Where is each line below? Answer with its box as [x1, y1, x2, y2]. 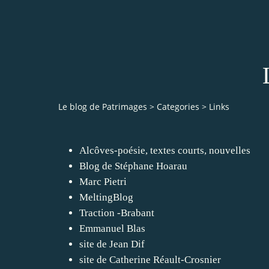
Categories [157, 101, 199, 113]
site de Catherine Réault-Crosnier [79, 253, 221, 265]
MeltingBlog [79, 191, 133, 203]
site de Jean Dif [79, 238, 145, 250]
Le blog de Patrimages [58, 101, 147, 113]
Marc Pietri [79, 175, 127, 187]
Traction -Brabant [79, 207, 154, 219]
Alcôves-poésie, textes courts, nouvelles [79, 144, 250, 156]
